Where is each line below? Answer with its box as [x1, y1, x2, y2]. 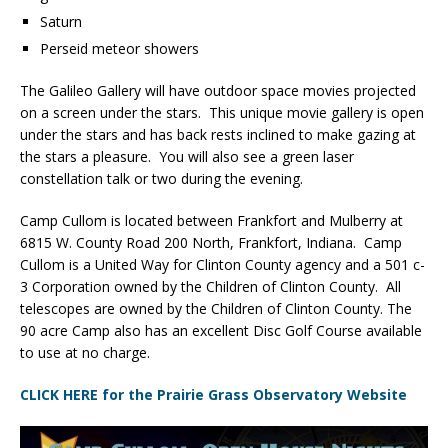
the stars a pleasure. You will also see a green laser [20, 146, 354, 166]
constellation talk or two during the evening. [20, 168, 303, 188]
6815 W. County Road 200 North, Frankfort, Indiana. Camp [20, 232, 402, 252]
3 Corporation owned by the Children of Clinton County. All [20, 276, 401, 296]
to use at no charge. [20, 342, 150, 362]
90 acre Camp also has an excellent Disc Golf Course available [20, 320, 422, 340]
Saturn [40, 11, 82, 31]
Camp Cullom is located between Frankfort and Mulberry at [20, 210, 403, 230]
